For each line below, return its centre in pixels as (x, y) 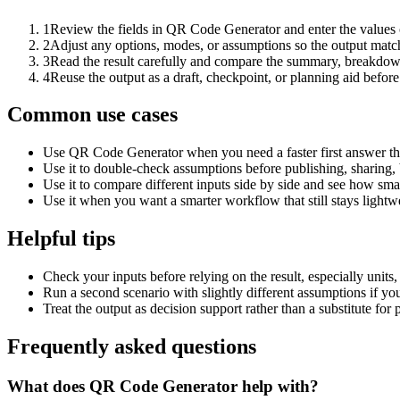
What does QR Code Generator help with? (163, 386)
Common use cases (92, 115)
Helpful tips (61, 239)
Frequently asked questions (132, 347)
